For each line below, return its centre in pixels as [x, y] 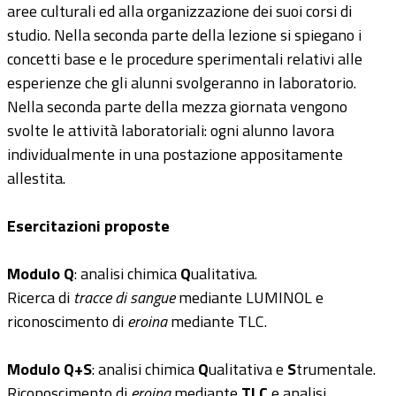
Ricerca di [40, 297]
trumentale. [336, 369]
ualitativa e [248, 369]
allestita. [36, 178]
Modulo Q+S [49, 369]
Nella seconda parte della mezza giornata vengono [177, 107]
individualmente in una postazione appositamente [175, 154]
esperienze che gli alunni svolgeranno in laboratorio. [182, 83]
